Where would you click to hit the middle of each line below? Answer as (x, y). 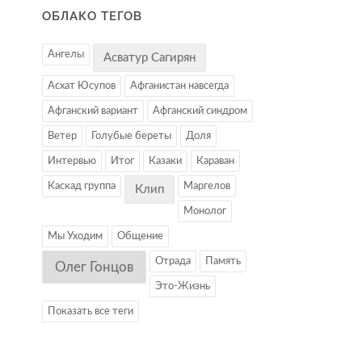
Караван (215, 162)
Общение (140, 237)
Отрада (173, 262)
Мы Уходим (75, 237)
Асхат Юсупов (82, 86)
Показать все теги (90, 312)
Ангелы (66, 55)
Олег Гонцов (94, 267)
